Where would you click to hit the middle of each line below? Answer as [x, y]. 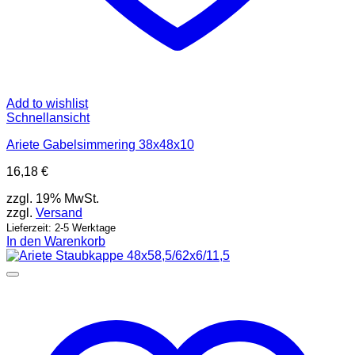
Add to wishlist [47, 104]
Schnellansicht [48, 118]
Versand [59, 213]
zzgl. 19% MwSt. [53, 199]
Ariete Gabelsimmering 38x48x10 [100, 145]
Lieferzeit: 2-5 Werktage [61, 228]
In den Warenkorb [56, 242]
